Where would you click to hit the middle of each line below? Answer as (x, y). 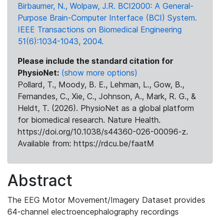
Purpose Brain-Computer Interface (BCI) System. (107, 18)
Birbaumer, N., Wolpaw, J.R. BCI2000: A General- (106, 6)
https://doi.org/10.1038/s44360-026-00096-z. (103, 132)
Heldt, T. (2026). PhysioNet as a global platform (106, 108)
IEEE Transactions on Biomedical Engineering (100, 29)
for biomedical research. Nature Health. (89, 120)
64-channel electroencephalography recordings (93, 212)
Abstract (40, 180)
